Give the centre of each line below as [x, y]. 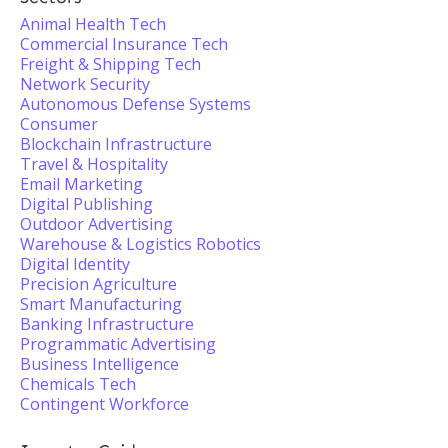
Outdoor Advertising [96, 224]
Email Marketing [81, 184]
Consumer [59, 124]
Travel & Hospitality [94, 164]
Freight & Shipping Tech [110, 64]
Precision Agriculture [98, 284]
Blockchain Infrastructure [116, 144]
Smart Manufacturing [101, 304]
